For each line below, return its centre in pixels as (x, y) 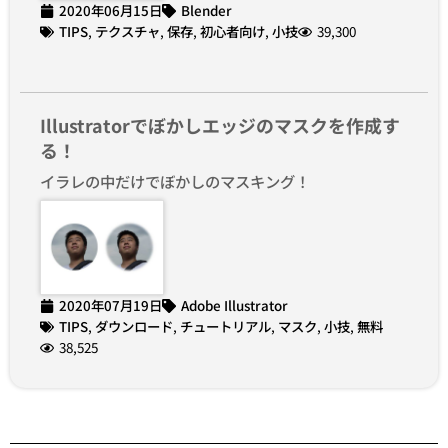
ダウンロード (134, 326)
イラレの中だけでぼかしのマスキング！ (175, 181)
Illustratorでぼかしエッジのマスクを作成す (220, 125)
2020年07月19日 (110, 305)
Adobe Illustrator (234, 305)
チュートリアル (225, 326)
